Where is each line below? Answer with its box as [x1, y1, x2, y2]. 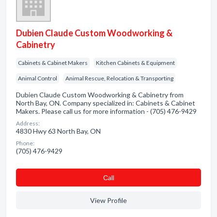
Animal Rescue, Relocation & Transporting [65, 75, 173, 82]
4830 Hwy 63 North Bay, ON [16, 127, 101, 135]
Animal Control [18, 75, 57, 82]
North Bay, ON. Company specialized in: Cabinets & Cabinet [16, 99, 195, 107]
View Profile [90, 196, 127, 204]
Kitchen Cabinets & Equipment [96, 59, 175, 66]
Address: [16, 120, 40, 127]
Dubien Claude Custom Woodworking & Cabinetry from [16, 91, 184, 99]
